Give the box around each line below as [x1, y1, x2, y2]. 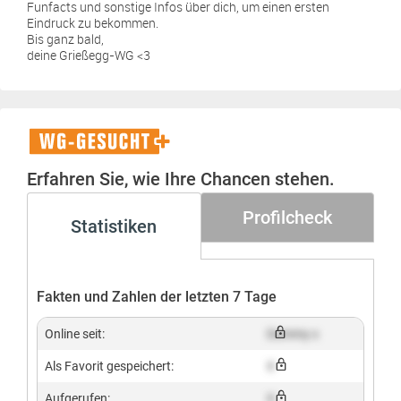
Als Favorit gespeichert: [45, 359, 174, 373]
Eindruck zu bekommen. [27, 14, 158, 31]
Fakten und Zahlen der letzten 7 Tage [37, 288, 277, 305]
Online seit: [45, 327, 105, 341]
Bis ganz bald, [27, 30, 104, 47]
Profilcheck [242, 207, 332, 228]
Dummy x [267, 327, 319, 341]
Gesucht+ [26, 149, 101, 171]
